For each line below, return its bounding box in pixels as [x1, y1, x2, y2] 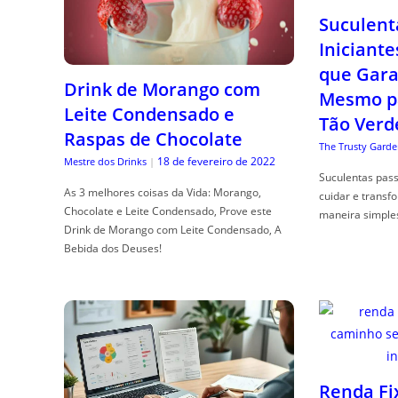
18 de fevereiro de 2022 [157, 153, 275, 169]
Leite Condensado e [64, 101, 235, 126]
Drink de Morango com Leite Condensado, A [64, 221, 282, 237]
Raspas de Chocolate [64, 126, 243, 151]
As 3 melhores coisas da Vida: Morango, [64, 184, 261, 200]
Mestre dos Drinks [64, 154, 147, 168]
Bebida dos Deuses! [64, 240, 162, 256]
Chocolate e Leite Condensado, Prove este [64, 203, 272, 219]
